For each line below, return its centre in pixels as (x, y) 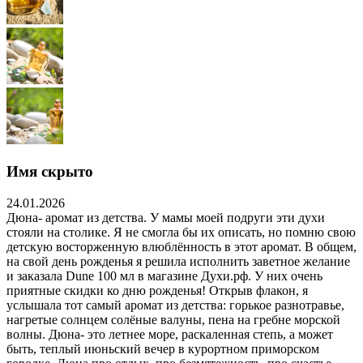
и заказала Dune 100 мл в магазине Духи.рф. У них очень (164, 275)
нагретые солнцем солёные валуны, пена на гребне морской (173, 319)
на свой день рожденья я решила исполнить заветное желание (178, 261)
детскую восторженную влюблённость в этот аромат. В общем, (181, 246)
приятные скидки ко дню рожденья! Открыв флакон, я (157, 290)
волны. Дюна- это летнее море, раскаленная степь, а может (170, 334)
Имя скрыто (50, 172)
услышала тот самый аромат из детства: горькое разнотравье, (175, 305)
